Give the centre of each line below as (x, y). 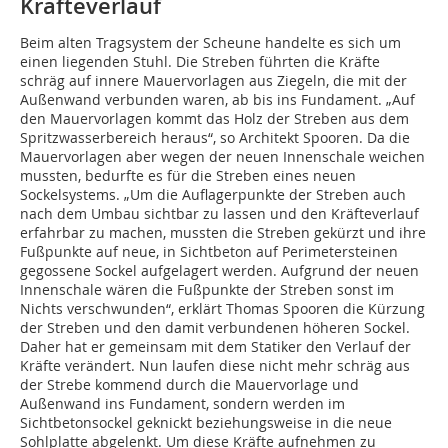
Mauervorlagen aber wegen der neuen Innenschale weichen (222, 157)
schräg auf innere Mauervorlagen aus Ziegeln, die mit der (213, 81)
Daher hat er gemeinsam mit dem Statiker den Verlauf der (215, 347)
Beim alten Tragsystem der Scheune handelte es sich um (210, 43)
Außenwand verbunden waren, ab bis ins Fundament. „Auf (217, 100)
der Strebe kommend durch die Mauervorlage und (189, 385)
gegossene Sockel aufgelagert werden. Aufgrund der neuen (219, 271)
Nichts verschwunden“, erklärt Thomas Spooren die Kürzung (222, 309)
